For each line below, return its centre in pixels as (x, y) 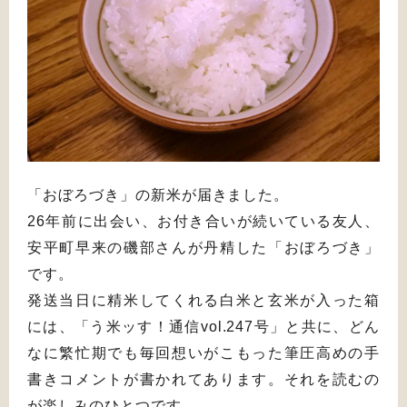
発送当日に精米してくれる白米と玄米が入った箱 (203, 300)
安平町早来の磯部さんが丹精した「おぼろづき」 (203, 248)
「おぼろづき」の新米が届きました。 (159, 195)
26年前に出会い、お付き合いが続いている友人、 (203, 221)
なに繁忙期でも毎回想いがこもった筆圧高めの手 (203, 353)
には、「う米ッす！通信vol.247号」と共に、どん (203, 327)
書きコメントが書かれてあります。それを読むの (203, 379)
